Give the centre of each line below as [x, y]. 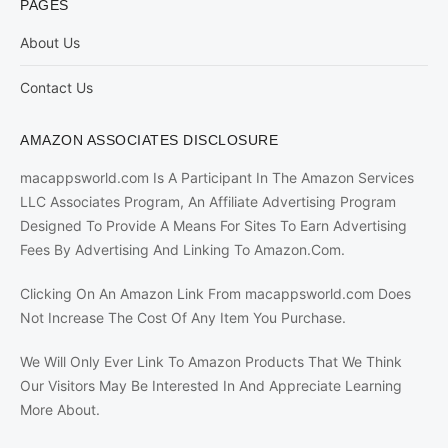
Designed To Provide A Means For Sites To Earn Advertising [213, 226]
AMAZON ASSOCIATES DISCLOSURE [149, 140]
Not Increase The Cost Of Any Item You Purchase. [183, 318]
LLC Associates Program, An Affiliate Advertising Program [208, 202]
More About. [60, 410]
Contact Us [56, 88]
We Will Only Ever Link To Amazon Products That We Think [211, 362]
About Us [50, 43]
